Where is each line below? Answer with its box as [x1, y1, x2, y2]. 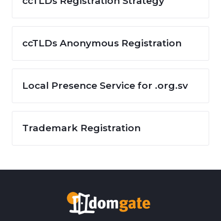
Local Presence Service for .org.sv [22, 79, 188, 91]
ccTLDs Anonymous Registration [22, 37, 182, 49]
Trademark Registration [22, 122, 141, 134]
